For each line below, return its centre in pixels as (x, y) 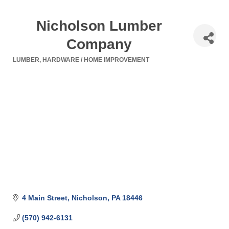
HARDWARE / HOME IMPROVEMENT (96, 60)
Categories (35, 67)
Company (99, 44)
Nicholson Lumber (99, 26)
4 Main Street (44, 198)
